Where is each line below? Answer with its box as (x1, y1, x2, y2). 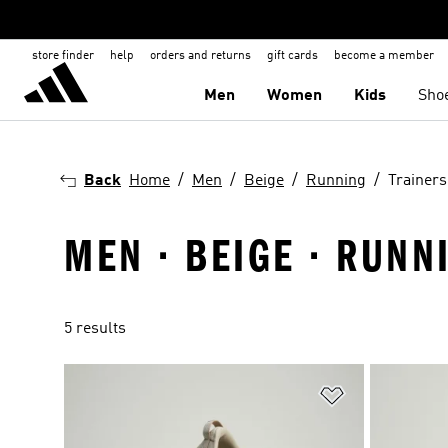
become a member (334, 50, 434, 62)
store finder (32, 50, 94, 62)
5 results (64, 321, 126, 337)
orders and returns (150, 50, 251, 62)
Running (306, 173, 366, 189)
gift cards (267, 50, 318, 62)
